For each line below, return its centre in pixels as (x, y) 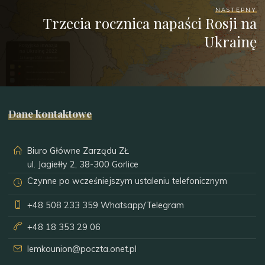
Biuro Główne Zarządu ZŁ (78, 151)
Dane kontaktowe (50, 113)
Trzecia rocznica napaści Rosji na (150, 23)
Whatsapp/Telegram (141, 206)
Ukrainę (230, 41)
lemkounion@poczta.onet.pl (82, 249)
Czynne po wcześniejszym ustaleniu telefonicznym (127, 181)
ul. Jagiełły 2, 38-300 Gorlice (83, 165)
